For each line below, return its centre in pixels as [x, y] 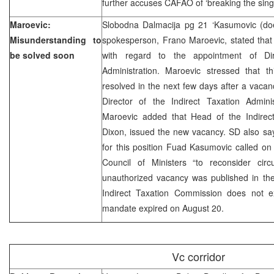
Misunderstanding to [56, 39]
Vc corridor [198, 256]
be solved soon [42, 55]
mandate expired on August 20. [168, 208]
